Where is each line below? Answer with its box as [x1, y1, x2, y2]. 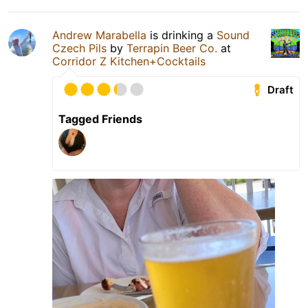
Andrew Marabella [52, 27, 146, 42]
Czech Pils [52, 41, 107, 55]
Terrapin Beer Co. [126, 41, 217, 55]
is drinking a [146, 27, 217, 42]
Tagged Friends [58, 111, 142, 126]
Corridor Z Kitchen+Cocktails [52, 54, 206, 68]
